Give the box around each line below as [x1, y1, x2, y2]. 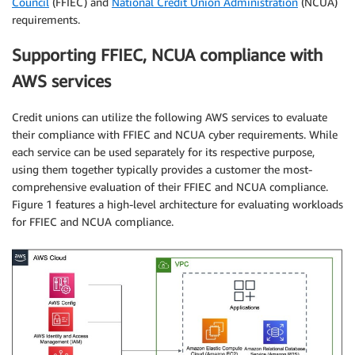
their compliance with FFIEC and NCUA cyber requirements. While [12, 127, 338, 141]
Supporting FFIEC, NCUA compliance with [12, 45, 323, 66]
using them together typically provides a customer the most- [12, 162, 312, 176]
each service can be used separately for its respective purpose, [12, 144, 315, 158]
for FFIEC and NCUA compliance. [12, 214, 174, 228]
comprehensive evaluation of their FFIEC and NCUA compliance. [12, 179, 328, 193]
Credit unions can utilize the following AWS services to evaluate [12, 109, 327, 124]
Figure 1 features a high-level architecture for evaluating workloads [12, 197, 343, 211]
